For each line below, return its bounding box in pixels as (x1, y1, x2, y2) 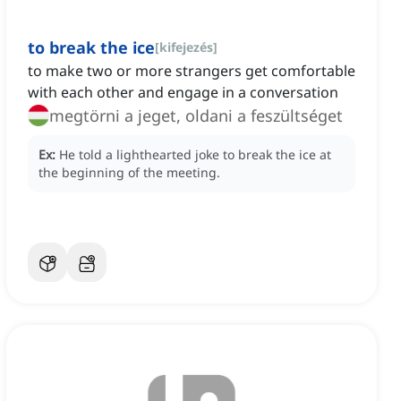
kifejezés (159, 38, 213, 56)
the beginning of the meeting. (38, 164, 220, 182)
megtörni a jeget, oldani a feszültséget (49, 105, 343, 127)
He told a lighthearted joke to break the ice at (59, 146, 331, 164)
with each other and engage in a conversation (28, 82, 338, 103)
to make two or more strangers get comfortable (28, 61, 355, 81)
